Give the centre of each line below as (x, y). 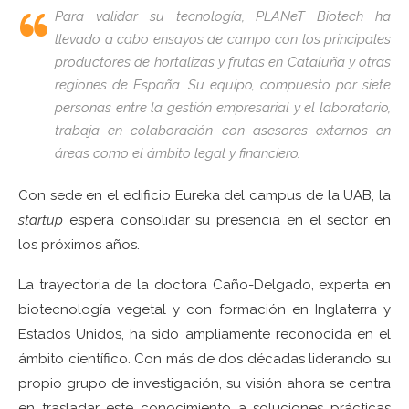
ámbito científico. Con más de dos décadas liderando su (204, 358)
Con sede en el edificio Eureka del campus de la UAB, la (204, 195)
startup (41, 220)
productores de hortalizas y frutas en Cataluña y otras (223, 62)
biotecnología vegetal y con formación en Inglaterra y (204, 309)
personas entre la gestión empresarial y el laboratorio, (223, 107)
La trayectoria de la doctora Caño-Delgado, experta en (204, 284)
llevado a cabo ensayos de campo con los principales (223, 39)
